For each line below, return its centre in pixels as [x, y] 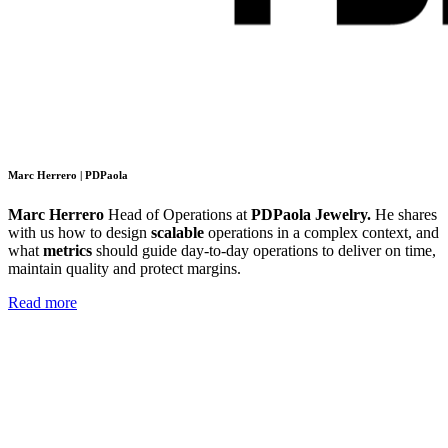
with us [31, 233]
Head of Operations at [179, 215]
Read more [42, 303]
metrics [67, 251]
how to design [104, 233]
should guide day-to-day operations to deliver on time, [264, 251]
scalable [177, 233]
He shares [406, 215]
